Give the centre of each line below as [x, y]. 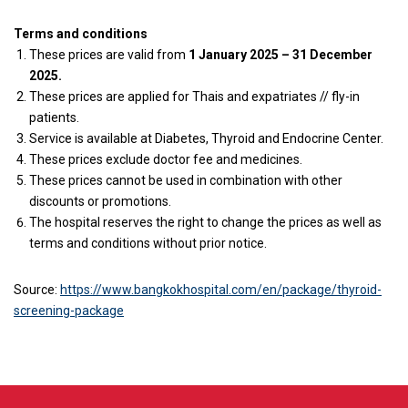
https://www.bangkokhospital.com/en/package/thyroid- [221, 290]
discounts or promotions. [100, 202]
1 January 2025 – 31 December [280, 55]
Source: [37, 290]
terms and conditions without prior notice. [148, 244]
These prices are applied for [111, 97]
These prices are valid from [109, 55]
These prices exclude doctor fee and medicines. [166, 160]
